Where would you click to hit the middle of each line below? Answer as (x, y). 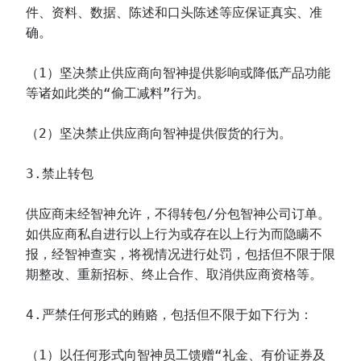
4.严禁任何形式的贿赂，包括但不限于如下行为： (169, 315)
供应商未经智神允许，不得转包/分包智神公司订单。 (178, 214)
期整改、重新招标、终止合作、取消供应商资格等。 (174, 274)
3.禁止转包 (60, 174)
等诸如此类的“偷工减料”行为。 (118, 93)
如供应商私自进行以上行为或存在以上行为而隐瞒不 (174, 234)
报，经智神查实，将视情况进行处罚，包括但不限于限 (180, 254)
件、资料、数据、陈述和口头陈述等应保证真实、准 (174, 12)
